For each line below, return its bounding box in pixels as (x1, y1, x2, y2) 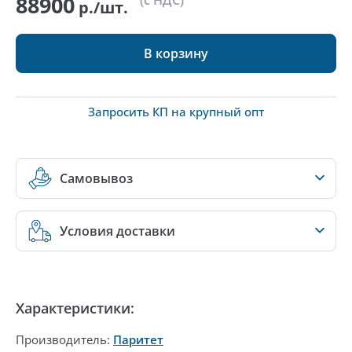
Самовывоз (60, 170, 133, 187)
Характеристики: (16, 299, 134, 317)
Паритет (113, 332, 163, 347)
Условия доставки (60, 222, 175, 240)
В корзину (144, 44, 208, 62)
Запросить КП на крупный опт (88, 104, 264, 119)
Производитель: (16, 332, 113, 347)
